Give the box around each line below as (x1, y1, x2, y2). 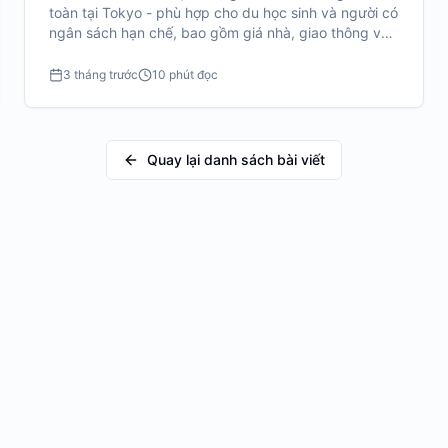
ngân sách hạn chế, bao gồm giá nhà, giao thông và (49, 24, 389, 41)
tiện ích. (49, 44, 100, 61)
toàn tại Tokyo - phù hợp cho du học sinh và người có (49, 4, 398, 21)
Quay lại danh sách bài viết (147, 151, 325, 168)
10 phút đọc (152, 67, 218, 82)
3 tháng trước (63, 67, 138, 82)
